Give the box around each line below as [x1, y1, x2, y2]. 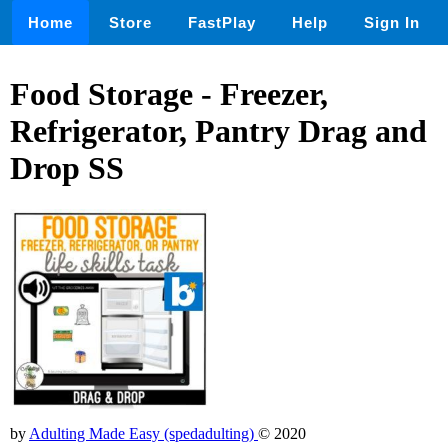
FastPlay [188, 14, 256, 31]
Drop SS [10, 150, 124, 187]
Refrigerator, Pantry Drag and [10, 113, 427, 150]
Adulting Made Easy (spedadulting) [29, 424, 258, 442]
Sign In [364, 14, 420, 31]
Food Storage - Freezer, [10, 76, 328, 113]
